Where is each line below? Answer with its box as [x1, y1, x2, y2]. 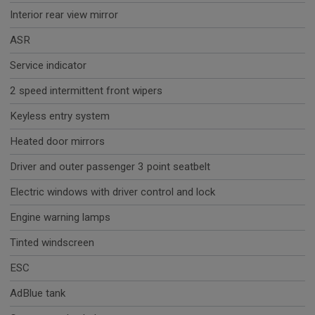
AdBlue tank [10, 287, 65, 300]
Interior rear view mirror [10, 8, 118, 22]
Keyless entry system [10, 110, 110, 123]
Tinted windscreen [10, 236, 94, 250]
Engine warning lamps [10, 211, 110, 224]
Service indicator [10, 59, 86, 72]
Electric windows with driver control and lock [10, 186, 215, 199]
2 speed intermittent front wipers [10, 84, 162, 98]
